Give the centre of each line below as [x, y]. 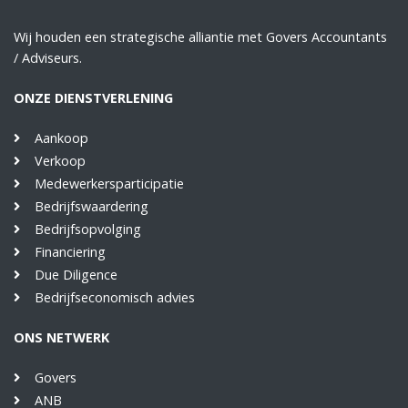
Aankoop [61, 138]
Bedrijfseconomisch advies [114, 297]
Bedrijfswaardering [91, 206]
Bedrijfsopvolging [87, 229]
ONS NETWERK [61, 337]
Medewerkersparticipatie [109, 183]
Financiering [70, 251]
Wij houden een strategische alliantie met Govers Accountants [200, 36]
